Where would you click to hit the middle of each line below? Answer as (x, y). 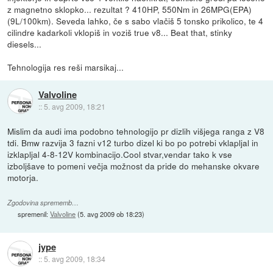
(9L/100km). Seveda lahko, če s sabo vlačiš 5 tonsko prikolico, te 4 (136, 21)
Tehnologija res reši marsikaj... (66, 67)
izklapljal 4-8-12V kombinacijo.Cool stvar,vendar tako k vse (120, 154)
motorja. (23, 178)
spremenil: (34, 214)
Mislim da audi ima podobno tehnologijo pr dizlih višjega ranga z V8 (136, 131)
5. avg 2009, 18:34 (74, 259)
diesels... (25, 44)
